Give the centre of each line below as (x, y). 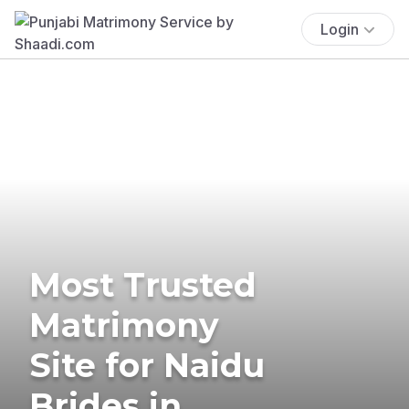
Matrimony (124, 325)
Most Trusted (143, 284)
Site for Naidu (147, 365)
